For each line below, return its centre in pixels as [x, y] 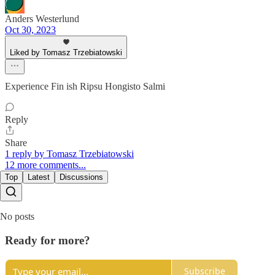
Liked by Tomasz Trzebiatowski [66, 53]
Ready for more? [48, 240]
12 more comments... [45, 165]
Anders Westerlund [42, 19]
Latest [39, 177]
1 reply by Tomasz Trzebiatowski [69, 154]
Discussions [81, 177]
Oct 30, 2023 [30, 30]
